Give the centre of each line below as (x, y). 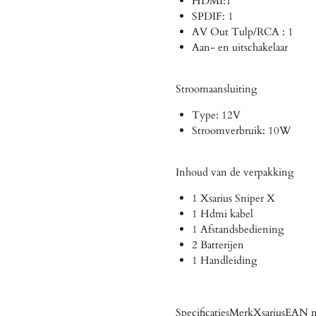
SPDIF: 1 (212, 16)
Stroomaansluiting (216, 89)
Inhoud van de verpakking (235, 172)
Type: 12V (216, 115)
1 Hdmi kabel (222, 213)
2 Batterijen (218, 244)
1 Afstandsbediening (237, 229)
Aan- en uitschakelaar (239, 47)
